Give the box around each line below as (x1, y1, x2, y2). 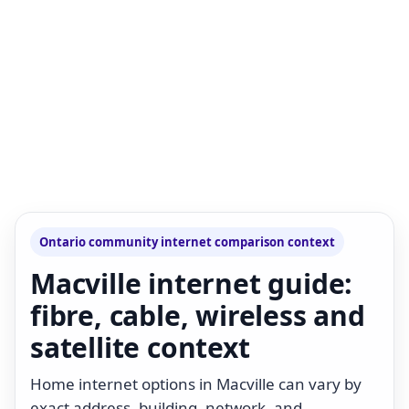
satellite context (30, 328, 250, 366)
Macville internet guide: (30, 264, 353, 302)
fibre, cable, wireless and (30, 296, 365, 334)
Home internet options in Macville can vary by (30, 372, 362, 394)
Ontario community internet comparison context (39, 233, 335, 250)
